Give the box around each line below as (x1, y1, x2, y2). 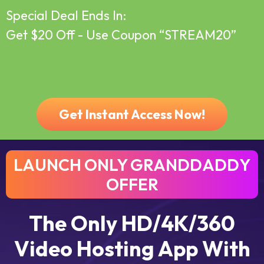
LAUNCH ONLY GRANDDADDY (14, 154, 250, 175)
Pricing (190, 44, 225, 58)
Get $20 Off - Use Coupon (6, 27, 159, 43)
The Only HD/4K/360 (29, 210, 235, 236)
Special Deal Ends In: (6, 7, 126, 24)
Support (118, 45, 156, 58)
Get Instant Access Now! (59, 106, 205, 123)
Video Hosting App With (14, 235, 250, 262)
